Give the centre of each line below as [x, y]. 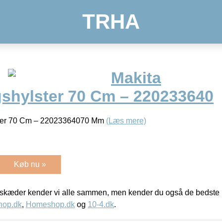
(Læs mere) [126, 120]
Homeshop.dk [50, 204]
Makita [136, 78]
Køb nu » [30, 164]
